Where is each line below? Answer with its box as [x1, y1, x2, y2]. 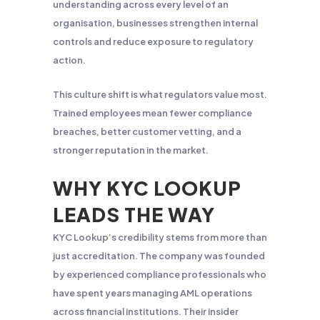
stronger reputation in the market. [53, 144, 209, 156]
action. [53, 54, 86, 66]
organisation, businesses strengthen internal [53, 17, 258, 29]
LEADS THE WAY [53, 202, 215, 226]
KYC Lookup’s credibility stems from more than [53, 231, 267, 243]
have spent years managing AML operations [53, 287, 252, 299]
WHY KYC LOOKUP [53, 176, 241, 200]
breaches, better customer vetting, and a [53, 126, 241, 137]
